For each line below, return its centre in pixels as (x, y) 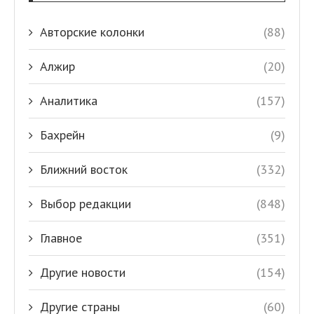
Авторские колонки (92, 32)
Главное (61, 238)
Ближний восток (84, 170)
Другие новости (83, 273)
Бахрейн (62, 135)
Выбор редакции (86, 204)
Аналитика (69, 101)
